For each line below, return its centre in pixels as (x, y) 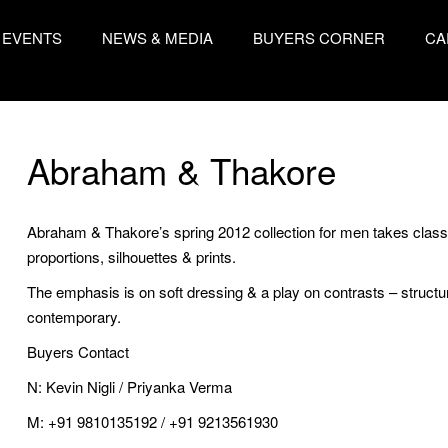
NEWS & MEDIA (157, 37)
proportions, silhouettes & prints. (131, 256)
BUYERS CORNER (318, 37)
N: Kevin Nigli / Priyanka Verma (129, 386)
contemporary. (73, 316)
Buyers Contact (77, 351)
